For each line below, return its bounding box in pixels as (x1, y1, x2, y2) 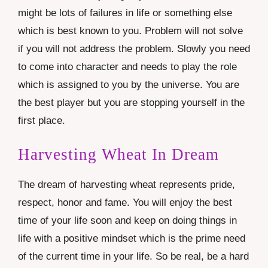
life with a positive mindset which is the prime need (18, 233, 245, 245)
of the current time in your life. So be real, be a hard (18, 251, 249, 263)
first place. (18, 114, 65, 126)
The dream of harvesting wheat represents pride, (18, 179, 235, 191)
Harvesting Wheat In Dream (18, 145, 219, 164)
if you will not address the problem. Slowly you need (18, 42, 250, 54)
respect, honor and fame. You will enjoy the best (18, 197, 232, 209)
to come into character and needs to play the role (18, 60, 237, 72)
